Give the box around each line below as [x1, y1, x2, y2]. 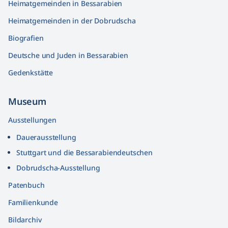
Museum [8, 95, 46, 107]
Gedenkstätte [8, 68, 53, 77]
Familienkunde [8, 197, 58, 207]
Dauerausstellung [16, 132, 76, 142]
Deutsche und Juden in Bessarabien [8, 50, 128, 60]
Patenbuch [8, 180, 45, 190]
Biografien [8, 33, 44, 43]
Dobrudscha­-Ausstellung [16, 163, 100, 173]
